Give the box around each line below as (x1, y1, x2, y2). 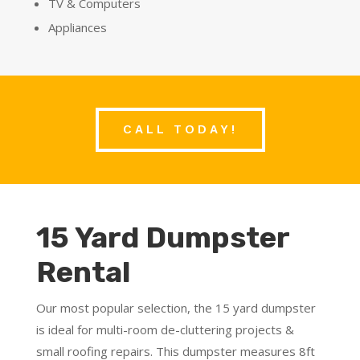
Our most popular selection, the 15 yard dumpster (35, 300, 316, 317)
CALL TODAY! (122, 123, 238, 137)
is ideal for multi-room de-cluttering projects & (35, 321, 294, 338)
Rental (35, 255, 130, 290)
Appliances (47, 19, 107, 36)
